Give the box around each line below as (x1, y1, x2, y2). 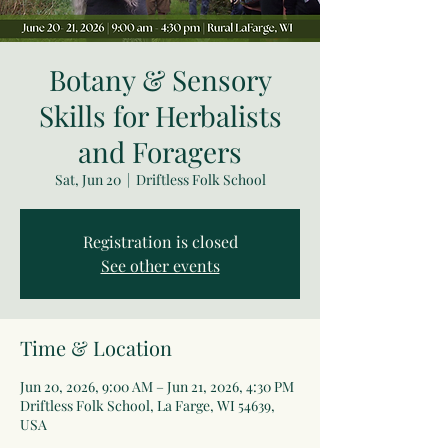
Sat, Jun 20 (54, 170, 121, 190)
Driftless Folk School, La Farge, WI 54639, (20, 396, 275, 416)
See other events (100, 255, 220, 277)
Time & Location (20, 334, 172, 362)
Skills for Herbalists (38, 97, 282, 135)
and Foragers (78, 133, 242, 171)
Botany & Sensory (48, 61, 272, 99)
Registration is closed (82, 231, 238, 253)
